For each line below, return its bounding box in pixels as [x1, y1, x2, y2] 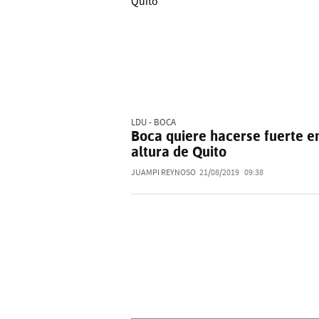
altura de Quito [131, 143, 226, 161]
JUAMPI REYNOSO [131, 167, 196, 179]
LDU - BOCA [131, 117, 176, 129]
